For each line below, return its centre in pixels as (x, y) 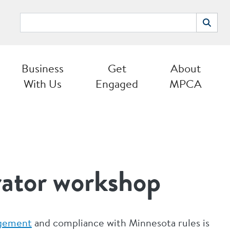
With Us (43, 84)
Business (43, 68)
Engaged (117, 84)
